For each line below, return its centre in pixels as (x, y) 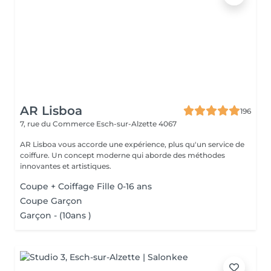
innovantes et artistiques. (66, 166)
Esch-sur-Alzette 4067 (136, 124)
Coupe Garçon (51, 201)
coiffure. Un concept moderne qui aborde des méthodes (122, 155)
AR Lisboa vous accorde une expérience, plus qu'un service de (132, 144)
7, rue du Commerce (58, 124)
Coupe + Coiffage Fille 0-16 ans (86, 186)
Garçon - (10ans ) (56, 215)
